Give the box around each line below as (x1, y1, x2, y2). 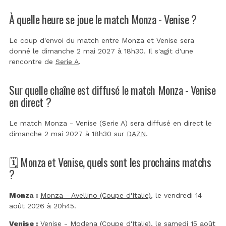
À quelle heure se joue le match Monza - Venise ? (9, 10, 197, 27)
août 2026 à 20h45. (9, 201, 76, 210)
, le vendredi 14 (151, 191, 202, 199)
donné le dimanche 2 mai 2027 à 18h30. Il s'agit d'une (9, 46, 193, 55)
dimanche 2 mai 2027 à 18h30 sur (9, 129, 127, 138)
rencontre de (9, 57, 55, 66)
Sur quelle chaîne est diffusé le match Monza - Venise (9, 81, 216, 98)
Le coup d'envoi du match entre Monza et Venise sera (9, 36, 194, 44)
